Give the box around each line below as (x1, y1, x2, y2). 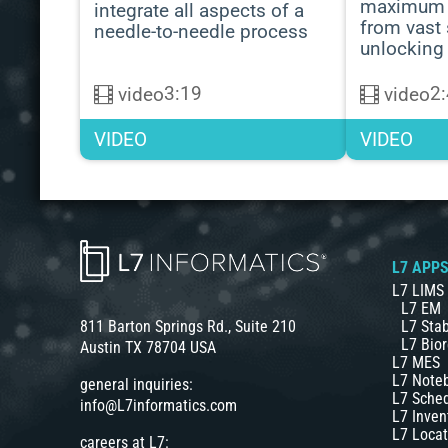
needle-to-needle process (94, 20, 308, 43)
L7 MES (392, 352, 441, 372)
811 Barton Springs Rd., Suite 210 (80, 317, 296, 337)
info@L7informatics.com (80, 396, 237, 416)
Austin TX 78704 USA (80, 338, 216, 358)
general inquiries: (80, 375, 193, 395)
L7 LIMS (392, 280, 445, 300)
